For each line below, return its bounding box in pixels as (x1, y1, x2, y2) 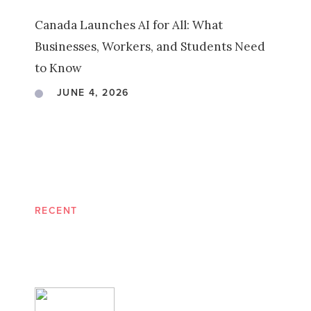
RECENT (35, 203, 78, 218)
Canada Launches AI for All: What (35, 17, 223, 33)
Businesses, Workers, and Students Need (35, 39, 265, 54)
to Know (35, 60, 82, 76)
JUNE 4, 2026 (57, 85, 129, 100)
